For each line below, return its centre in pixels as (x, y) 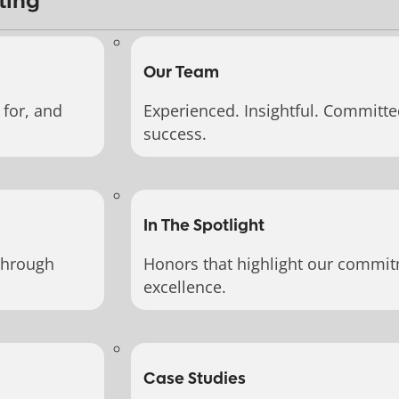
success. (175, 133)
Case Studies (194, 380)
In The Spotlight (204, 227)
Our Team (181, 73)
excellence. (184, 287)
